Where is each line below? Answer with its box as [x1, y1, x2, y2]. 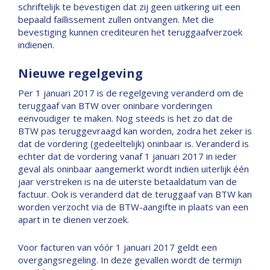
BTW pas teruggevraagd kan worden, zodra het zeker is [18, 125, 252, 137]
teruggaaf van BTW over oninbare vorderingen [18, 99, 212, 111]
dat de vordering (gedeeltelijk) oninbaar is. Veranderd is [18, 137, 249, 149]
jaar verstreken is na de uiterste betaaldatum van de [18, 175, 237, 187]
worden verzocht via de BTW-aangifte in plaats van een [18, 201, 248, 213]
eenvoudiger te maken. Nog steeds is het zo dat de [18, 112, 233, 124]
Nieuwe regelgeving [18, 65, 143, 81]
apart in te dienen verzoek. [18, 213, 129, 225]
